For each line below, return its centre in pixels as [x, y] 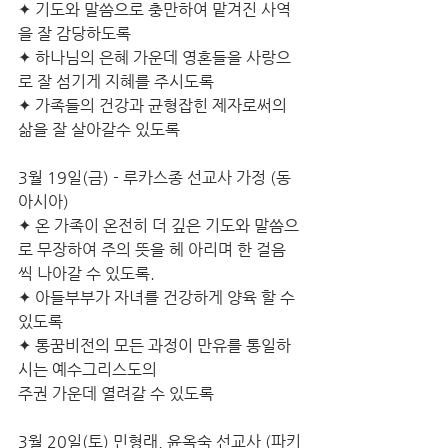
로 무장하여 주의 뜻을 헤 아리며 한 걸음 [152, 249]
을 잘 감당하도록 [74, 33]
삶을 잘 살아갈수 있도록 [99, 129]
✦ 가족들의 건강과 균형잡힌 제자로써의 [154, 105]
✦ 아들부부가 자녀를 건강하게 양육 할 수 [158, 297]
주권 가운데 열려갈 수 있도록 [116, 393]
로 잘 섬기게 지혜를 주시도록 [116, 81]
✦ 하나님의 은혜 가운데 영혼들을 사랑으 [154, 57]
